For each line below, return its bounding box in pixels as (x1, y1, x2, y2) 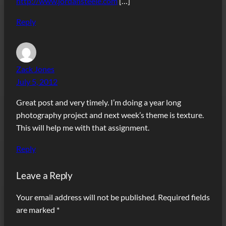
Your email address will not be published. (16, 192, 156, 202)
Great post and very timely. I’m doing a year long (16, 97, 181, 107)
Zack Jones (16, 64, 54, 74)
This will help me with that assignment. (16, 123, 149, 133)
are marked (16, 204, 56, 214)
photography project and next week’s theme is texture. (16, 110, 204, 120)
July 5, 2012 (16, 77, 58, 87)
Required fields (158, 192, 210, 202)
